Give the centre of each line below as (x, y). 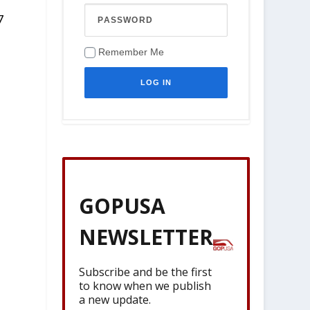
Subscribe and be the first (146, 272)
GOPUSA (122, 206)
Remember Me (131, 52)
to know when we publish (145, 285)
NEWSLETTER (146, 237)
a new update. (115, 299)
